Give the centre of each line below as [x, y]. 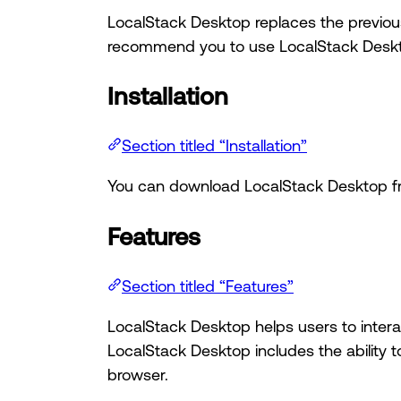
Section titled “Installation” [214, 145]
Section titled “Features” [208, 286]
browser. [138, 375]
